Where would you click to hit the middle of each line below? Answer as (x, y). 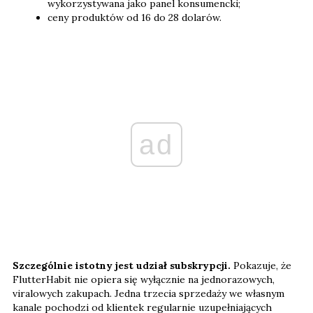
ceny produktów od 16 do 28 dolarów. (134, 17)
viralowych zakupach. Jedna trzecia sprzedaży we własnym (148, 293)
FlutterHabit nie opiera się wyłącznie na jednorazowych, (144, 279)
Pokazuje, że (262, 265)
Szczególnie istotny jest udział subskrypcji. (123, 265)
